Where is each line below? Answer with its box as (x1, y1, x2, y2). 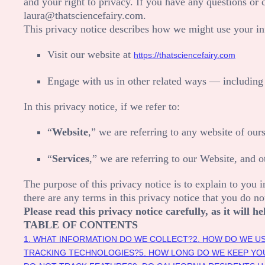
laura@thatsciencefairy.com (24, 9, 143, 21)
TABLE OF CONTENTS (24, 218, 138, 231)
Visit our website (47, 48, 120, 60)
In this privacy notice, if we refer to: (24, 100, 180, 112)
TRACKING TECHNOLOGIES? (24, 247, 139, 257)
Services (52, 152, 89, 164)
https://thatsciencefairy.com (134, 50, 235, 60)
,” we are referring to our (89, 152, 197, 164)
